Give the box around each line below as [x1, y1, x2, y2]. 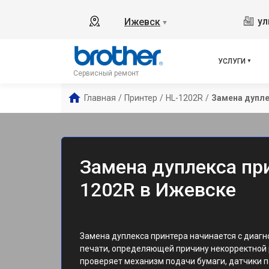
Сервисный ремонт [73, 69, 139, 77]
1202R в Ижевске [80, 178, 236, 201]
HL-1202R [166, 93, 203, 103]
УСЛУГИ [218, 57, 246, 65]
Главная [84, 93, 116, 103]
